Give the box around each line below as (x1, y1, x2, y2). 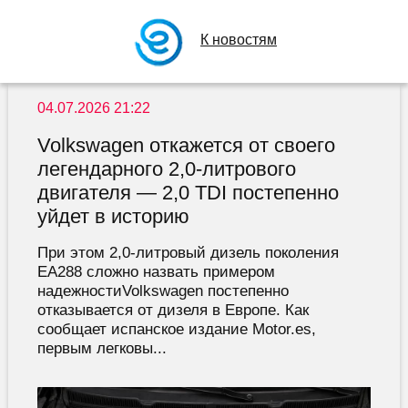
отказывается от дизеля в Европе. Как (36, 301, 309, 320)
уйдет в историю (36, 205, 189, 229)
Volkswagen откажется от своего (36, 134, 335, 158)
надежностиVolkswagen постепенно (36, 281, 289, 301)
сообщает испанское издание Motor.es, (36, 320, 316, 339)
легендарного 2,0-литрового (36, 158, 296, 181)
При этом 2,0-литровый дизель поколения (36, 243, 339, 262)
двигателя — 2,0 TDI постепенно (36, 181, 339, 205)
